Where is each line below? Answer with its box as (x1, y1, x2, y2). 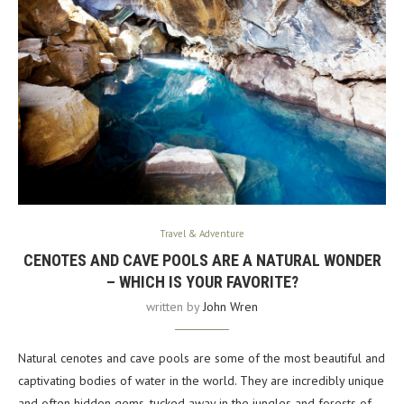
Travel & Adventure (160, 227, 244, 241)
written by (146, 298, 203, 316)
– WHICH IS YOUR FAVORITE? (106, 272, 298, 292)
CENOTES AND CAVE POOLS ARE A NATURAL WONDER (23, 251, 381, 271)
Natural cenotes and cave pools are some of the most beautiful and (18, 350, 385, 367)
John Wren (203, 298, 258, 316)
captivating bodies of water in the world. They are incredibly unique (18, 372, 384, 390)
